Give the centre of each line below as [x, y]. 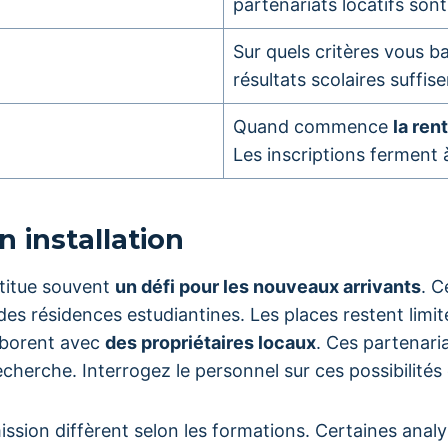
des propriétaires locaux [210, 342]
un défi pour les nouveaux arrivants [268, 286]
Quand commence [313, 126]
